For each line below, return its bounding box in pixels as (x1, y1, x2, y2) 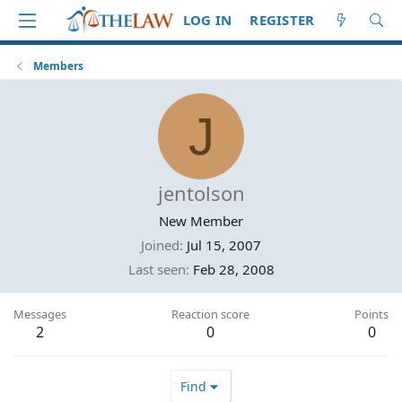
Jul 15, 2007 (187, 236, 261, 254)
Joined (141, 236, 179, 254)
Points (354, 306, 389, 322)
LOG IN (182, 11, 232, 29)
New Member (159, 212, 243, 230)
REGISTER (249, 11, 315, 29)
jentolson (157, 179, 245, 206)
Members (33, 58, 84, 74)
